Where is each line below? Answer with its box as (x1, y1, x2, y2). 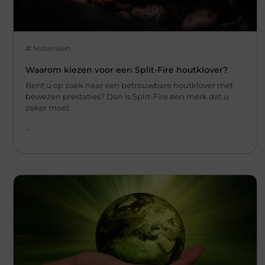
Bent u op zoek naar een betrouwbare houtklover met (25, 80, 233, 90)
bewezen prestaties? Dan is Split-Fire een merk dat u (25, 91, 229, 101)
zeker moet (25, 102, 69, 112)
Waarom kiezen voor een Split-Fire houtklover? (25, 64, 228, 75)
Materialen (33, 43, 70, 53)
